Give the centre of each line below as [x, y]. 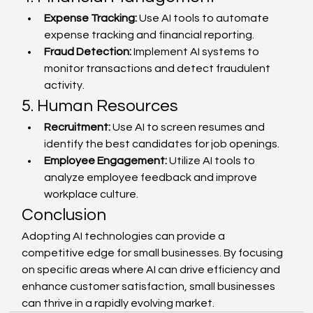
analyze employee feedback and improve [152, 177]
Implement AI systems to [197, 52]
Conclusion [64, 215]
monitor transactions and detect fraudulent [159, 68]
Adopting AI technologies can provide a [125, 236]
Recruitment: [78, 127]
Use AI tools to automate [204, 18]
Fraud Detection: [88, 52]
